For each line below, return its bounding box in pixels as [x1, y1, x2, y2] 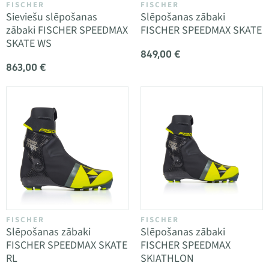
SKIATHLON [141, 250, 194, 266]
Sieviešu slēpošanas [6, 9, 97, 25]
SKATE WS [6, 35, 52, 51]
